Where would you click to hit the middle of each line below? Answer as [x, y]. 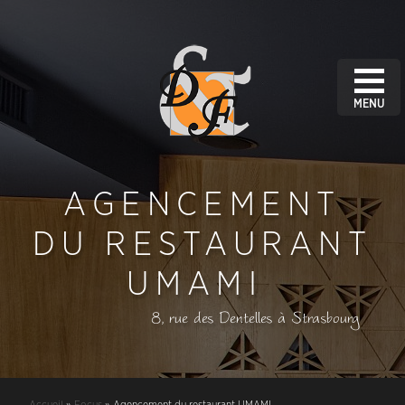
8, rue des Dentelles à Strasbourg [254, 317]
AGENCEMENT [202, 205]
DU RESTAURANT [202, 245]
